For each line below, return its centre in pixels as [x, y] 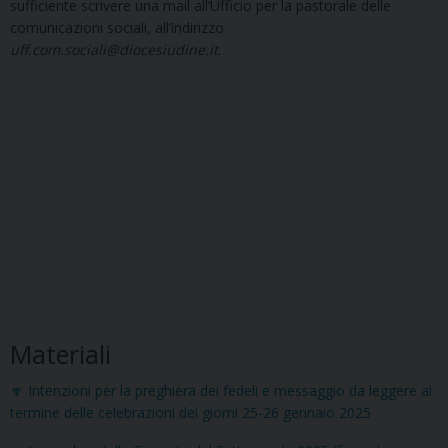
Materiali [60, 354]
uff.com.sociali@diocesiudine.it [114, 50]
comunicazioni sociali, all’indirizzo [117, 28]
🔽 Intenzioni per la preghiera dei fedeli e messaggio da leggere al [221, 391]
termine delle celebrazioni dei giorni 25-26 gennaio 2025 [190, 413]
